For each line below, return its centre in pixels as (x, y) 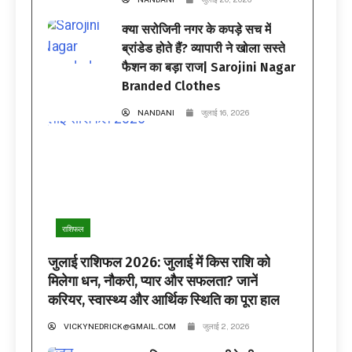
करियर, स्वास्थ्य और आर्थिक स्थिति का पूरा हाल (164, 301)
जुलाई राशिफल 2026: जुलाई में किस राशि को (159, 263)
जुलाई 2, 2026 (226, 326)
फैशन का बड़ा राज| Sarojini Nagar (209, 67)
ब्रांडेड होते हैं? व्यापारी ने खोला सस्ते (204, 48)
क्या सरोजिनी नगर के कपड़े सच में (197, 29)
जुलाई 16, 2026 (225, 112)
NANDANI (156, 112)
